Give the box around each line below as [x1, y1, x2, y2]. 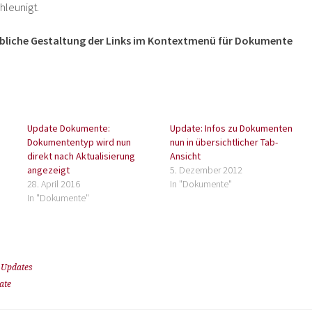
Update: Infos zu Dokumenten [169, 122, 292, 134]
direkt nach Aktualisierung [27, 150, 136, 162]
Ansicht [169, 150, 201, 162]
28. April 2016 [27, 178, 81, 190]
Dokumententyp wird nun [27, 136, 132, 148]
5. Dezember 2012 [169, 164, 242, 176]
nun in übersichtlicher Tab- [169, 136, 278, 148]
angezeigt [27, 164, 70, 176]
